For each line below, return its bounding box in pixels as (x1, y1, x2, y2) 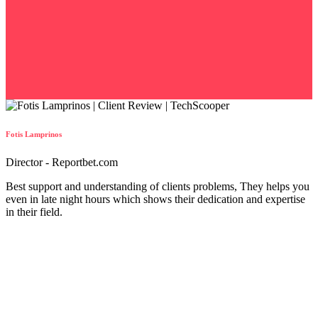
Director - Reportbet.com (6, 156, 118, 169)
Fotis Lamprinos (6, 130, 62, 139)
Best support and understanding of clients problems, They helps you (6, 180, 309, 193)
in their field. (6, 206, 62, 219)
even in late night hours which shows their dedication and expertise (6, 193, 305, 206)
